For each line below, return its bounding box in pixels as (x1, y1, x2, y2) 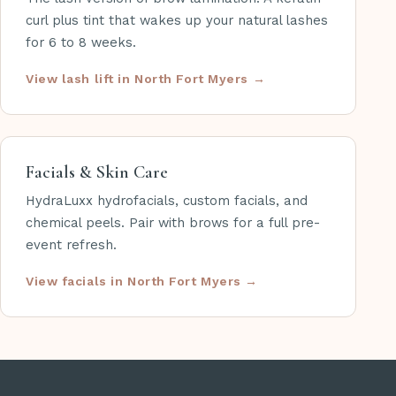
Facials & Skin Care (26, 162, 168, 184)
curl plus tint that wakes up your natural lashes (26, 12, 328, 29)
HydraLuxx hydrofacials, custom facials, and (26, 193, 308, 209)
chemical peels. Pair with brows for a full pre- (26, 215, 320, 232)
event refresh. (26, 237, 117, 254)
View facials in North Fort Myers (26, 274, 241, 289)
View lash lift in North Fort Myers (26, 72, 249, 87)
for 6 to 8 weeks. (26, 34, 136, 51)
